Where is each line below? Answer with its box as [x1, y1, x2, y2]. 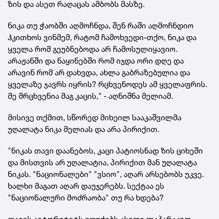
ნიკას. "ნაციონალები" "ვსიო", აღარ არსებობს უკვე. [8, 169, 204, 179]
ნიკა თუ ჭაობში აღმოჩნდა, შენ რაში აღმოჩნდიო [8, 20, 194, 30]
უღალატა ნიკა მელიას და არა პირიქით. [8, 124, 159, 134]
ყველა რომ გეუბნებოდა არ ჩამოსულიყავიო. [8, 44, 177, 54]
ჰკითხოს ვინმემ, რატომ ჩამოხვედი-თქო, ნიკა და [8, 32, 197, 42]
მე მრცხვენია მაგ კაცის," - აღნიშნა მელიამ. [8, 90, 173, 101]
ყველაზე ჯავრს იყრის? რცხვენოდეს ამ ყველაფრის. [8, 79, 207, 89]
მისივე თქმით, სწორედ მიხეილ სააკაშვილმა [8, 112, 181, 122]
